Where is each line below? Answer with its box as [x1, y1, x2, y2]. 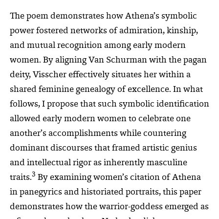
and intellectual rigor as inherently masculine [10, 159, 187, 168]
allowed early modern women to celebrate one [10, 115, 191, 124]
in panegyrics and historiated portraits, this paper [10, 188, 201, 197]
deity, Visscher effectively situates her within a [10, 71, 191, 80]
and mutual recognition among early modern [10, 42, 186, 50]
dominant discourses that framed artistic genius [10, 144, 197, 153]
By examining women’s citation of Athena [36, 174, 201, 182]
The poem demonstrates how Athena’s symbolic [10, 12, 197, 21]
